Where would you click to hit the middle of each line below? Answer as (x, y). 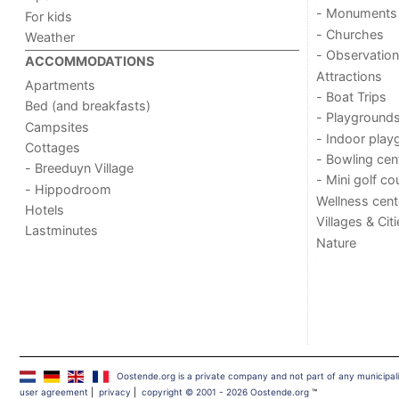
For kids (49, 16)
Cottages (53, 147)
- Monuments (356, 13)
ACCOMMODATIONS (90, 61)
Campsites (57, 126)
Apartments (61, 85)
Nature (336, 242)
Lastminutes (62, 231)
